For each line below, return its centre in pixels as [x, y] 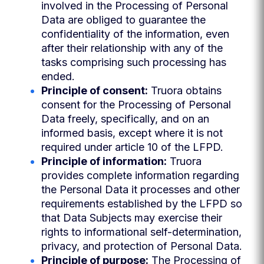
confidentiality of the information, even [135, 34]
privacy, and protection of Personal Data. [142, 246]
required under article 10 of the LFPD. [132, 147]
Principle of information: [104, 161]
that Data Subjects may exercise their [132, 218]
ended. [58, 76]
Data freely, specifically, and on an [125, 119]
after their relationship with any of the [132, 48]
